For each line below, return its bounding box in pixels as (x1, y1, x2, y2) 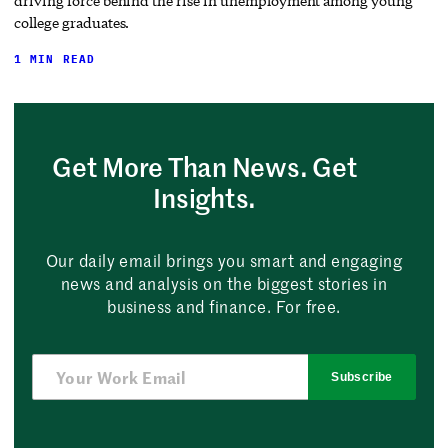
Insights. (153, 180, 257, 216)
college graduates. (14, 13, 130, 33)
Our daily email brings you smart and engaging (45, 249, 403, 272)
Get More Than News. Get (52, 149, 358, 185)
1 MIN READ (14, 52, 96, 67)
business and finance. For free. (107, 295, 341, 318)
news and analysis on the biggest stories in (60, 272, 388, 295)
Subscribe (331, 370, 393, 385)
